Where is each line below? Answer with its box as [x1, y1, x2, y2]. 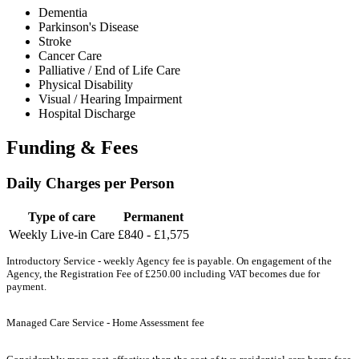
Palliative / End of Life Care [38, 63, 180, 78]
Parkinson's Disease [38, 20, 139, 34]
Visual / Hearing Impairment [38, 92, 182, 107]
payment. [6, 280, 46, 292]
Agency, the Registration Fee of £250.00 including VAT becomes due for [6, 267, 320, 280]
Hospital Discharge [38, 107, 135, 121]
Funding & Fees [6, 136, 138, 158]
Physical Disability [38, 78, 133, 92]
